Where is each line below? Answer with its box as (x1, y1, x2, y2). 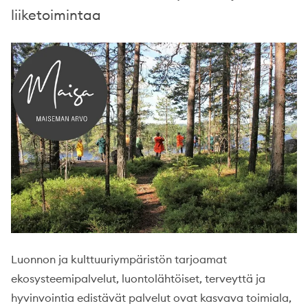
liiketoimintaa (11, 6, 101, 23)
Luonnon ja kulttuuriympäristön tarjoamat (11, 252, 227, 266)
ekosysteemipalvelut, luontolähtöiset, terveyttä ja (11, 271, 265, 285)
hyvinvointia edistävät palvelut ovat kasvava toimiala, (11, 290, 291, 305)
